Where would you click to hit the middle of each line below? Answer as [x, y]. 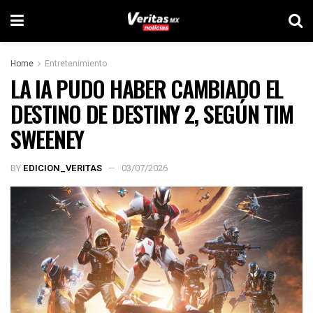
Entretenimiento [76, 64]
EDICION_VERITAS [63, 168]
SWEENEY [48, 139]
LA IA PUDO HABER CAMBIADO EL [147, 88]
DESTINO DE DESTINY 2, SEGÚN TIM [152, 114]
